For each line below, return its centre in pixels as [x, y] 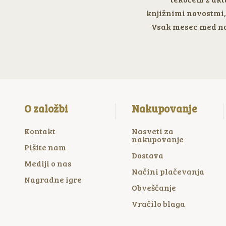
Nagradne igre [53, 179]
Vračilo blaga [159, 203]
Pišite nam [45, 147]
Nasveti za [153, 131]
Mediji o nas [48, 163]
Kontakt [40, 131]
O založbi [46, 109]
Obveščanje [154, 187]
